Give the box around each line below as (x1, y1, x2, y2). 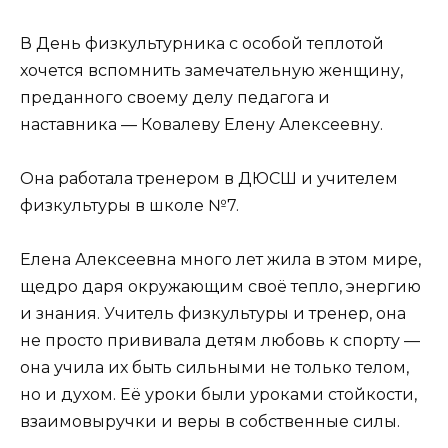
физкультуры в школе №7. (20, 195, 239, 215)
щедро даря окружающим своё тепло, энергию (20, 277, 421, 297)
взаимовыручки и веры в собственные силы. (20, 412, 400, 432)
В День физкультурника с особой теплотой (20, 33, 384, 53)
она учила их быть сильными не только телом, (20, 358, 409, 378)
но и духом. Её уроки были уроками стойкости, (20, 385, 417, 405)
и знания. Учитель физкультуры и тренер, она (20, 304, 406, 324)
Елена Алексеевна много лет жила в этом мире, (20, 250, 421, 270)
